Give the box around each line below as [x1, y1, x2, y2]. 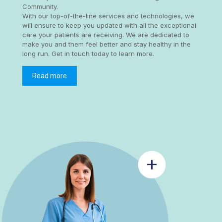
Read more [32, 72, 67, 80]
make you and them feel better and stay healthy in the [22, 40, 191, 49]
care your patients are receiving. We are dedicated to [22, 31, 189, 39]
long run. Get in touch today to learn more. [22, 50, 154, 58]
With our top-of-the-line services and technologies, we [22, 12, 194, 20]
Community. [22, 2, 58, 11]
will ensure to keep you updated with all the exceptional [22, 21, 196, 30]
